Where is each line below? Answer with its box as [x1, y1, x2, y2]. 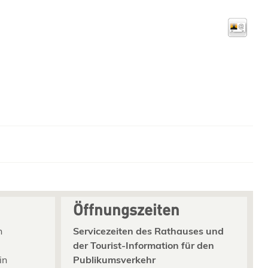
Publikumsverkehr [73, 253, 156, 266]
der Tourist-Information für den [73, 239, 214, 251]
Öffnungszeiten [73, 203, 179, 219]
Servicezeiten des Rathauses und [73, 224, 224, 237]
